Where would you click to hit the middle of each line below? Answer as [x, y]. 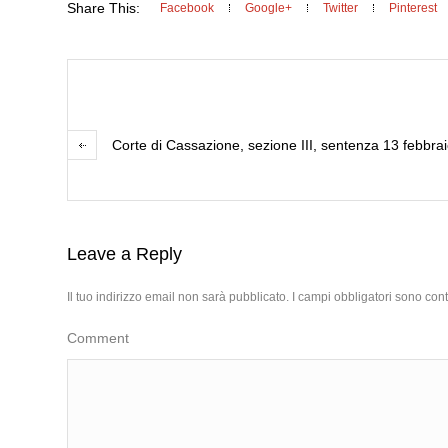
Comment [98, 337]
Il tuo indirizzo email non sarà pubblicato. [178, 296]
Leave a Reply [125, 253]
